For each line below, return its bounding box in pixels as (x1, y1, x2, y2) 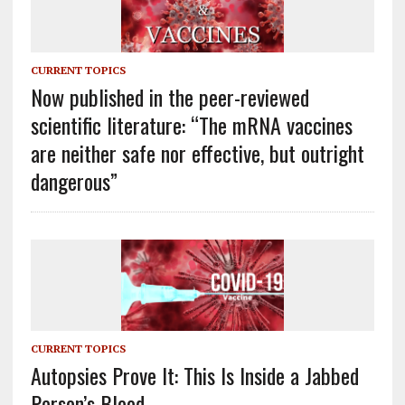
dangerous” (30, 164, 118, 197)
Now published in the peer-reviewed (30, 80, 309, 113)
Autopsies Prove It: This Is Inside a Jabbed (30, 359, 359, 392)
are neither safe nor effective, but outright (30, 136, 364, 169)
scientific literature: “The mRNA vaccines (30, 108, 353, 141)
